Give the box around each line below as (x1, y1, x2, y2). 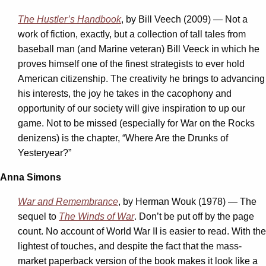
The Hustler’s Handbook (18, 14, 121, 24)
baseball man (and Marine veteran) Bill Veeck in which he (18, 43, 259, 54)
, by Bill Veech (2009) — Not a (121, 14, 248, 24)
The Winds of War (59, 211, 134, 221)
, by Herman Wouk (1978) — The (118, 196, 256, 207)
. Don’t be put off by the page (134, 211, 254, 221)
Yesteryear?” (18, 147, 71, 158)
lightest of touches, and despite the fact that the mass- (18, 240, 242, 251)
